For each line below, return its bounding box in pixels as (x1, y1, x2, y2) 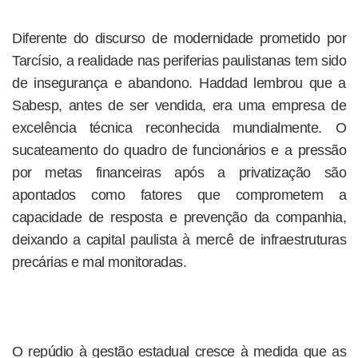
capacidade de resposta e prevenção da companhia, (12, 209, 346, 226)
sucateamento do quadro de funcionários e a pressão (12, 142, 346, 159)
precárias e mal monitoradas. (12, 254, 186, 271)
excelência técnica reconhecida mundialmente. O (12, 120, 346, 137)
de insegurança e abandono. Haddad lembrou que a (12, 75, 346, 92)
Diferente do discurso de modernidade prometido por (12, 30, 346, 47)
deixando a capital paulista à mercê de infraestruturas (12, 232, 346, 249)
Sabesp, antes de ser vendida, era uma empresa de (12, 97, 346, 114)
